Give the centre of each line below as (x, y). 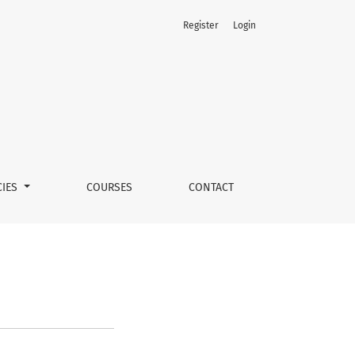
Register (201, 25)
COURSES (109, 187)
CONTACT (211, 187)
